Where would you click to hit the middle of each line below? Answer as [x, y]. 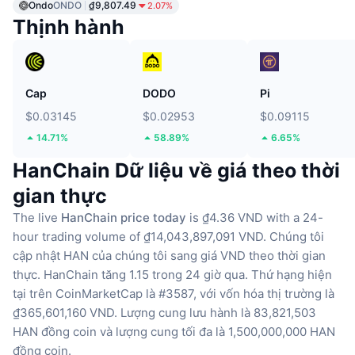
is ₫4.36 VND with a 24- [255, 217]
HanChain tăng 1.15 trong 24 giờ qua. [146, 274]
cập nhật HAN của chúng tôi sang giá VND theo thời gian [169, 255]
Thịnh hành [69, 27]
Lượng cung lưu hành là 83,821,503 [218, 312]
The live [37, 217]
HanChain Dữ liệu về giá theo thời [176, 170]
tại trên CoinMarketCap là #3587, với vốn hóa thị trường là [174, 293]
